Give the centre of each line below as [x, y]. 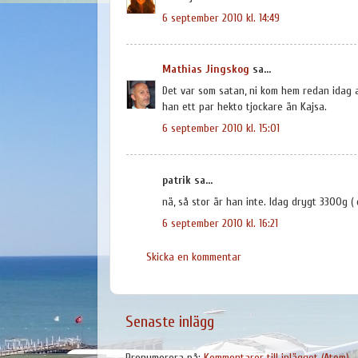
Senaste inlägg [170, 322]
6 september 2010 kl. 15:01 [221, 129]
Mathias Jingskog [206, 70]
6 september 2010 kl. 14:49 [221, 18]
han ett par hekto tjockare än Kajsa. [245, 107]
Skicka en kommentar [194, 257]
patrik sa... [187, 180]
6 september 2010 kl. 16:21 [220, 224]
